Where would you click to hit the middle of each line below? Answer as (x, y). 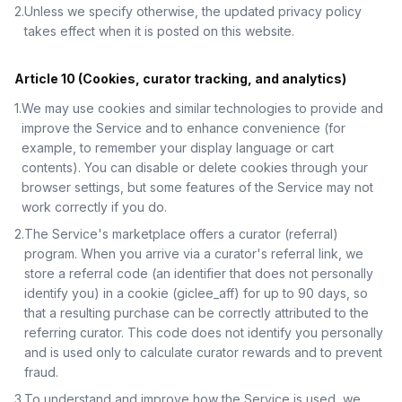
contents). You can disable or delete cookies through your (195, 167)
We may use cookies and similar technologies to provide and (202, 108)
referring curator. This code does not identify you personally (204, 332)
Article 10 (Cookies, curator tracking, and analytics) (180, 79)
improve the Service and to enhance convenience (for (184, 128)
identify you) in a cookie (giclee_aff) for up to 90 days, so (196, 293)
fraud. (41, 372)
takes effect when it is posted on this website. (159, 31)
